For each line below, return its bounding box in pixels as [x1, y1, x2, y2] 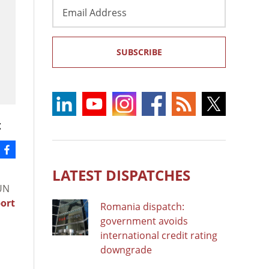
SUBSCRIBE [116, 46, 162, 58]
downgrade [100, 243, 152, 256]
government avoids [100, 214, 188, 228]
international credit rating [100, 228, 217, 242]
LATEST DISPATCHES [52, 165, 190, 185]
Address [52, 11, 89, 25]
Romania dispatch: [100, 199, 184, 213]
